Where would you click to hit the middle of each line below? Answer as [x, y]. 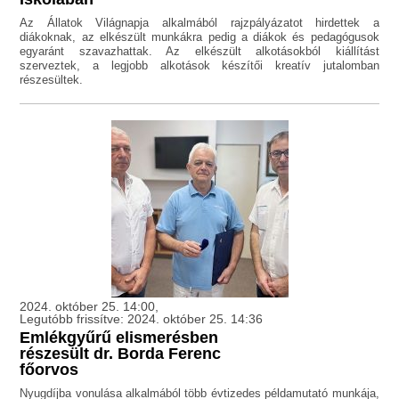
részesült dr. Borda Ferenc [121, 354]
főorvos [49, 370]
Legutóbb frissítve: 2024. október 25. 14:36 [142, 319]
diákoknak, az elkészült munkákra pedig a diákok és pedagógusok [199, 37]
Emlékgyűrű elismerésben [119, 338]
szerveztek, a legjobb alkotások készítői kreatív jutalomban [199, 66]
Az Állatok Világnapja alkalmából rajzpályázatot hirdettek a [199, 23]
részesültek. [52, 80]
